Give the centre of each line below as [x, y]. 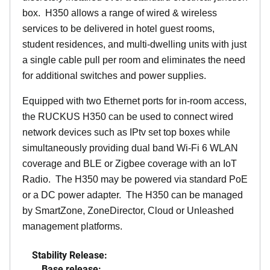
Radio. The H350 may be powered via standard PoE [135, 179]
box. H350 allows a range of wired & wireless [120, 13]
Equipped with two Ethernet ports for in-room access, [134, 101]
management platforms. [72, 226]
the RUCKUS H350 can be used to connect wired [128, 117]
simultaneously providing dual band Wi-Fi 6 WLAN [130, 148]
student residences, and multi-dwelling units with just [134, 44]
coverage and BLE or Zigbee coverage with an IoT [130, 164]
